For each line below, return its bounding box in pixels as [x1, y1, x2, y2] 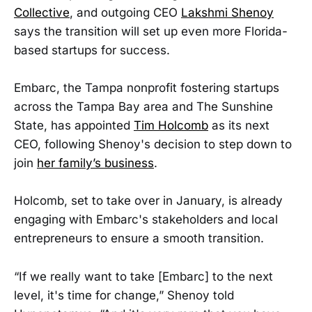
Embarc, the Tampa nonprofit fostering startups [14, 81, 279, 95]
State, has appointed [14, 118, 134, 133]
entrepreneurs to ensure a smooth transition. [14, 231, 264, 246]
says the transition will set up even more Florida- [14, 24, 288, 38]
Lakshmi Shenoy [181, 5, 274, 19]
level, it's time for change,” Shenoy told [14, 288, 234, 302]
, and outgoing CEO [70, 5, 181, 19]
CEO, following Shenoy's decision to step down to [14, 137, 292, 152]
